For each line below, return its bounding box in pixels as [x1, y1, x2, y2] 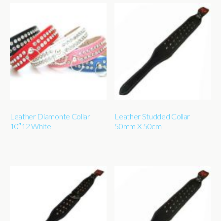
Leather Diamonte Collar [10, 111, 90, 121]
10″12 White [10, 121, 51, 131]
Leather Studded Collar [114, 111, 190, 121]
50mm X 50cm [114, 121, 162, 131]
